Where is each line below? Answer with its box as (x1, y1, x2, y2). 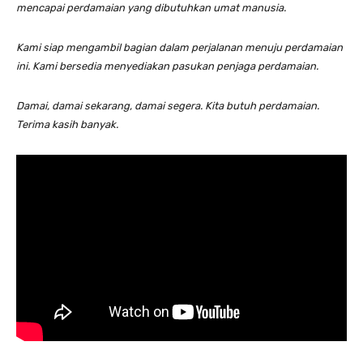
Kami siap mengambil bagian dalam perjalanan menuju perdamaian (16, 41, 343, 53)
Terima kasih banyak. (16, 117, 118, 130)
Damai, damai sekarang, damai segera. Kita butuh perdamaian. (16, 99, 319, 112)
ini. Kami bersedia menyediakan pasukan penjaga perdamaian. (16, 59, 318, 72)
